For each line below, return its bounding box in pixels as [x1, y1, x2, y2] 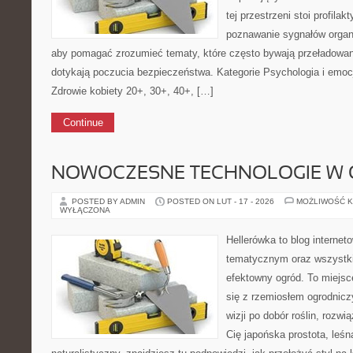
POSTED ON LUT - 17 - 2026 [167, 197, 274, 206]
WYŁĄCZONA [60, 206, 110, 214]
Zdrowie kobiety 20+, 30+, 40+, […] [51, 85, 214, 97]
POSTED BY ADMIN [72, 197, 147, 206]
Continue [62, 117, 103, 128]
